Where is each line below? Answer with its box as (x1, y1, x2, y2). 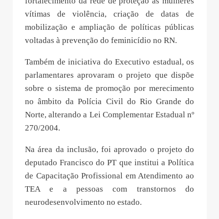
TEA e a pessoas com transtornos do (25, 184, 194, 194)
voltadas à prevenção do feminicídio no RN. (25, 35, 177, 45)
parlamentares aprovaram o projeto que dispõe (25, 70, 194, 80)
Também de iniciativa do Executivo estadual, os (25, 57, 194, 66)
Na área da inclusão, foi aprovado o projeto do (25, 144, 194, 154)
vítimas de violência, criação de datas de (25, 9, 194, 19)
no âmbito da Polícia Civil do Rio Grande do (25, 96, 194, 106)
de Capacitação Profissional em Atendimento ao (25, 171, 194, 180)
